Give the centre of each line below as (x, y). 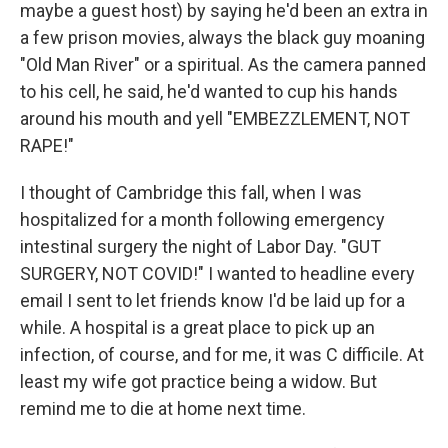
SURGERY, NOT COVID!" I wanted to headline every (217, 273)
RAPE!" (47, 145)
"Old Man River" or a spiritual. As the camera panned (223, 64)
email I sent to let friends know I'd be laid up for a (212, 300)
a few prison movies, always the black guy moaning (222, 37)
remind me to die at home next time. (163, 408)
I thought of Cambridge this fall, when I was (191, 192)
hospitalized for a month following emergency (202, 219)
